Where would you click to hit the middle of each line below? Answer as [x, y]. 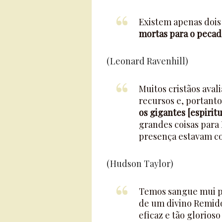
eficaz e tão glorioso [179, 215]
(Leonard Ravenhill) [147, 61]
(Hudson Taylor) [140, 163]
